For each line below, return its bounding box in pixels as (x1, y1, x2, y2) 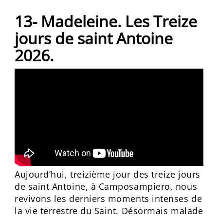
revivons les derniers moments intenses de (15, 193, 202, 204)
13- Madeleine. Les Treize (15, 11, 197, 32)
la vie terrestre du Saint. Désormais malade (15, 205, 203, 217)
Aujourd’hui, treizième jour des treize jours (15, 168, 200, 180)
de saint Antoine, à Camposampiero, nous (15, 181, 198, 192)
